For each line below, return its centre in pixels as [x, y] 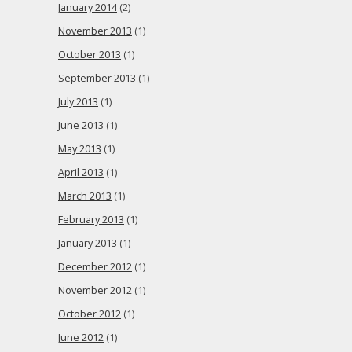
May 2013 [80, 149]
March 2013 [85, 196]
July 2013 [78, 102]
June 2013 [81, 125]
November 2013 [95, 31]
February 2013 [91, 220]
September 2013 [97, 78]
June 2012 [81, 337]
